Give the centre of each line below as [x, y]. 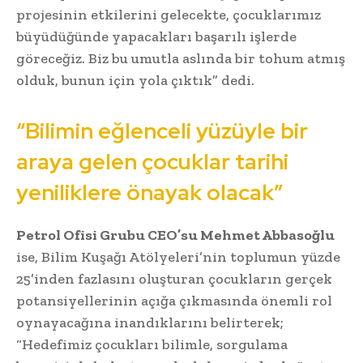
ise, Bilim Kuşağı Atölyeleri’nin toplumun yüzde [178, 257]
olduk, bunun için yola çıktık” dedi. [135, 81]
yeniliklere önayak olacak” [149, 193]
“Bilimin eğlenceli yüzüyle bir [162, 131]
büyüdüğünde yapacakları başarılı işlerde [156, 37]
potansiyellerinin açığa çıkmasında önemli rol [174, 301]
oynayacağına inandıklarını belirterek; [150, 323]
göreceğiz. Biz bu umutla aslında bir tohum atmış [181, 59]
